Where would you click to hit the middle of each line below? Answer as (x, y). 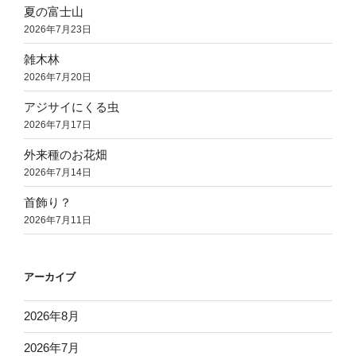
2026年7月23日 (58, 29)
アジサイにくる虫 (72, 106)
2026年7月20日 (58, 77)
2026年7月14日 (58, 172)
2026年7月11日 (58, 220)
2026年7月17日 (58, 124)
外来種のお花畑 (66, 154)
